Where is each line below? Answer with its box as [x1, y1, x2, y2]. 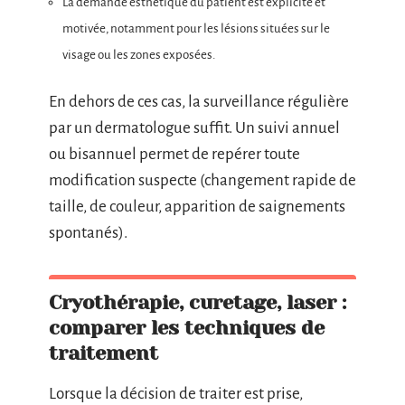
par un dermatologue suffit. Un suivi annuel [49, 118, 340, 137]
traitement [49, 341, 158, 364]
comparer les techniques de [49, 316, 325, 339]
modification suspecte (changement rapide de [49, 171, 356, 189]
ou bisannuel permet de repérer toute [49, 145, 300, 163]
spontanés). [49, 223, 127, 241]
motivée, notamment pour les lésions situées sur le [62, 22, 330, 36]
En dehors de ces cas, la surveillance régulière [49, 92, 349, 110]
